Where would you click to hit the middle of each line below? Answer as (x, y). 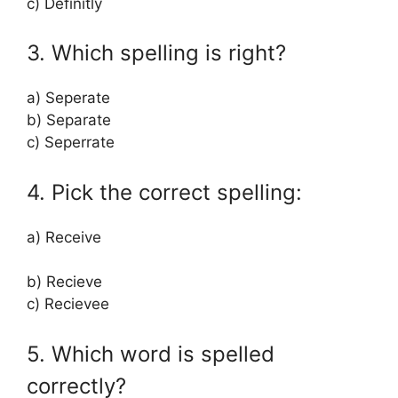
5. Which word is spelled (151, 354)
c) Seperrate (71, 143)
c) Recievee (68, 304)
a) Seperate (68, 98)
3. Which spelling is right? (156, 53)
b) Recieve (64, 282)
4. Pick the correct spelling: (164, 192)
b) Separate (69, 120)
